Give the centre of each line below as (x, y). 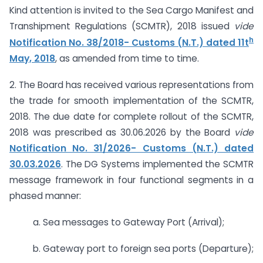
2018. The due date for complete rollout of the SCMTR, (131, 117)
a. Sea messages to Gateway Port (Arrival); (129, 222)
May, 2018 (32, 59)
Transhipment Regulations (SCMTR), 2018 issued (122, 26)
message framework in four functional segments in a (131, 180)
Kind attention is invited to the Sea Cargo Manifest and (131, 11)
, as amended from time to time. (127, 59)
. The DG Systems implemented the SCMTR (157, 164)
